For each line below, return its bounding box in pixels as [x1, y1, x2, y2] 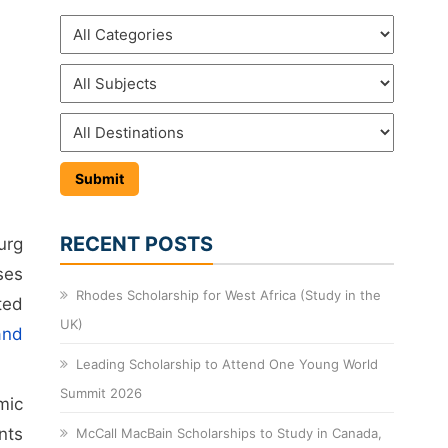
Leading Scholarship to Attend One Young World [76, 355, 379, 372]
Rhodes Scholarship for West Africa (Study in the [76, 286, 382, 303]
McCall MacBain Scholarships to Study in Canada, [76, 424, 383, 441]
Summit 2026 [60, 384, 143, 401]
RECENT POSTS [60, 231, 214, 256]
